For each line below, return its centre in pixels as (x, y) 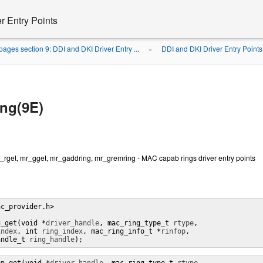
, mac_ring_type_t (136, 223)
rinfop (173, 231)
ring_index (62, 231)
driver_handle (73, 223)
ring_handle (52, 240)
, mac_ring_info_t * (122, 231)
